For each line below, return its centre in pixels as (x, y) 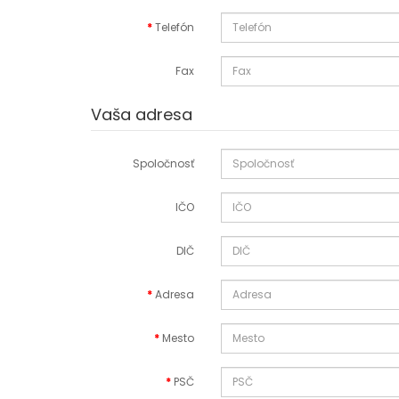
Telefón (175, 27)
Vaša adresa (142, 114)
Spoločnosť (164, 163)
